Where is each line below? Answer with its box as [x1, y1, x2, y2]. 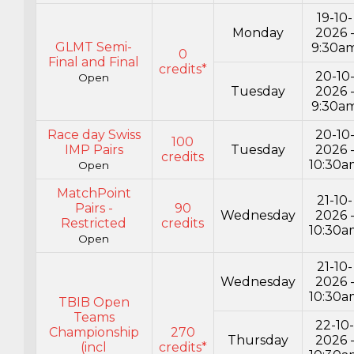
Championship [48, 325, 139, 341]
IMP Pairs [64, 142, 123, 158]
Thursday [227, 333, 288, 348]
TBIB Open [58, 295, 130, 311]
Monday [232, 25, 284, 41]
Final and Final [48, 55, 140, 70]
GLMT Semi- [55, 40, 133, 55]
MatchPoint [56, 186, 131, 201]
